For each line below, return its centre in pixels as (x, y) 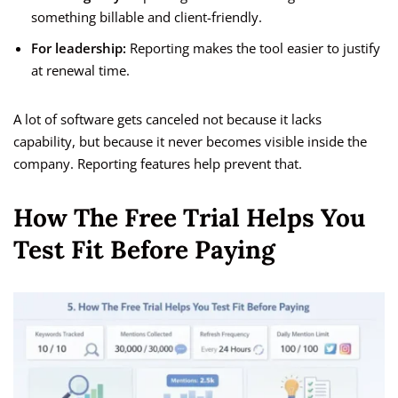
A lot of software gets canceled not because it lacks (167, 119)
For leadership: (79, 48)
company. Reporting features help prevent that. (158, 164)
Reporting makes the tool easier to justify (253, 48)
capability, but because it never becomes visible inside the (190, 142)
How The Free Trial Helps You (189, 218)
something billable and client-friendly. (147, 17)
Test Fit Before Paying (144, 250)
